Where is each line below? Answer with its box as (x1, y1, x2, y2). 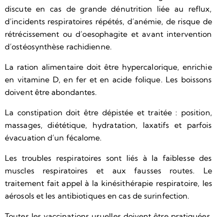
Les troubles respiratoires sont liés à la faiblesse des (5, 153, 212, 163)
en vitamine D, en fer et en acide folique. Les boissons (5, 75, 212, 85)
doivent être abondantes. (5, 87, 97, 97)
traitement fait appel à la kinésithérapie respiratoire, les (5, 178, 212, 188)
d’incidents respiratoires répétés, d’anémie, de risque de (5, 16, 212, 27)
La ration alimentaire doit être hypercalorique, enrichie (5, 62, 212, 72)
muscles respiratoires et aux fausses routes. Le (5, 166, 212, 176)
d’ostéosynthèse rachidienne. (5, 42, 112, 52)
